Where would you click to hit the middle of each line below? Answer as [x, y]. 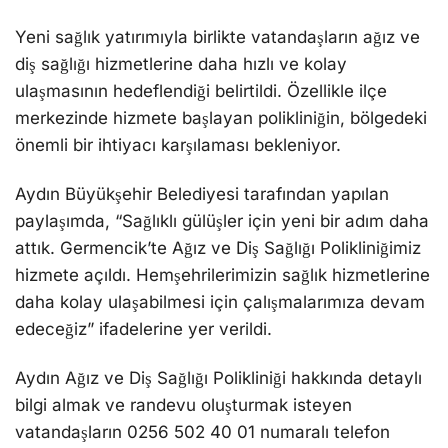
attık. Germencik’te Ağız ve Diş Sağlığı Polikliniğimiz [218, 247]
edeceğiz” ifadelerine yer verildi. [143, 328]
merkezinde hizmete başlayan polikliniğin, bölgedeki [221, 117]
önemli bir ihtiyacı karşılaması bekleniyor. [178, 144]
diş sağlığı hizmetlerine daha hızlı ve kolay [181, 63]
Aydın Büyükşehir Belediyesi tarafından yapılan [202, 193]
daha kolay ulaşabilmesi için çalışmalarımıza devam [220, 301]
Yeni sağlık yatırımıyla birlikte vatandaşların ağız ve [217, 36]
